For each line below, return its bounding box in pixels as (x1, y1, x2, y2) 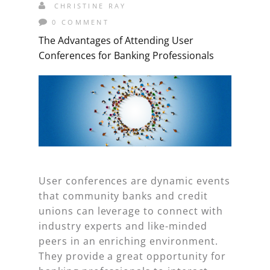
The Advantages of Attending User (39, 34, 193, 47)
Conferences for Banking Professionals (39, 49, 214, 62)
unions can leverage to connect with (39, 204, 223, 218)
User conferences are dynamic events (39, 174, 230, 188)
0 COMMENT (52, 17, 110, 27)
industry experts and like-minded (39, 219, 207, 233)
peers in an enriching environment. (39, 234, 218, 248)
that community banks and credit (39, 189, 208, 203)
